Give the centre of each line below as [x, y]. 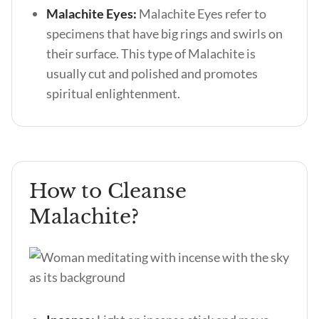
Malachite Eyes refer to [203, 14]
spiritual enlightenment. [113, 93]
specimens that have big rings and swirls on [164, 33]
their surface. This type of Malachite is [151, 53]
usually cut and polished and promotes [152, 73]
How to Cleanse [108, 191]
